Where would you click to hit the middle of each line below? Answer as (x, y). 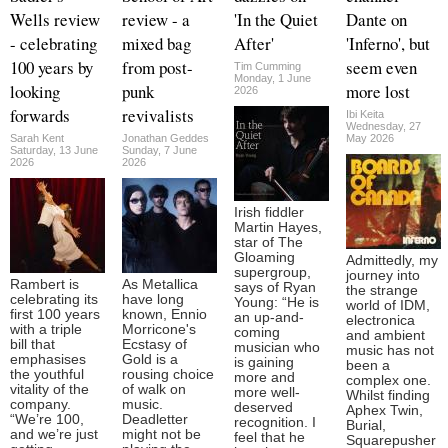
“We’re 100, (47, 419)
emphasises (48, 359)
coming (257, 332)
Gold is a (150, 359)
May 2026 (370, 137)
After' (254, 43)
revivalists (158, 115)
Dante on (376, 19)
